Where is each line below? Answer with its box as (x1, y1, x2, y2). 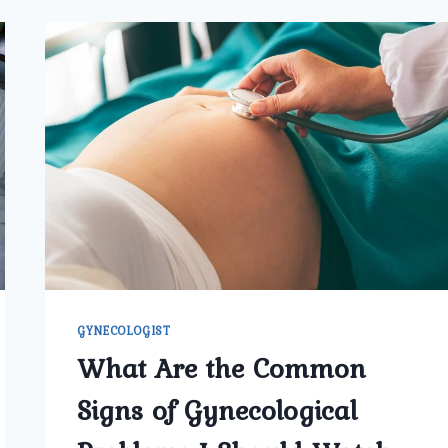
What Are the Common (77, 347, 367, 390)
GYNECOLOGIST (77, 322, 171, 341)
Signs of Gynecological (77, 389, 358, 432)
